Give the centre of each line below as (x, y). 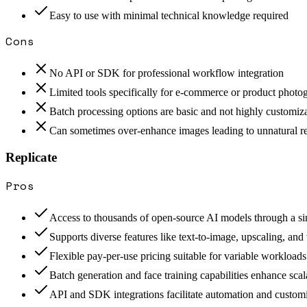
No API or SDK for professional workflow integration (167, 73)
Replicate (31, 157)
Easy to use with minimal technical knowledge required (169, 15)
